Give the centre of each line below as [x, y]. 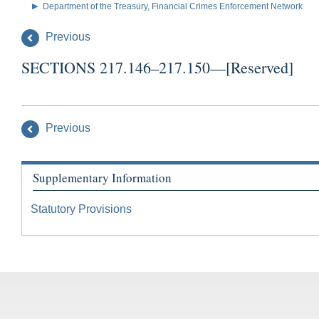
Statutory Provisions [81, 209]
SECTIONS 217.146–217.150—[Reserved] [157, 67]
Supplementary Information [102, 177]
